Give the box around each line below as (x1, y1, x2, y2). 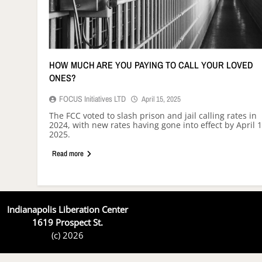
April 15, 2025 (142, 94, 181, 105)
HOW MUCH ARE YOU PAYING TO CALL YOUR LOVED (49, 58, 253, 72)
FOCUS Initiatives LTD (59, 94, 126, 105)
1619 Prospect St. (32, 216, 103, 229)
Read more (52, 149, 84, 159)
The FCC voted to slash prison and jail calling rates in (49, 110, 257, 122)
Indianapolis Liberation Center (7, 204, 128, 216)
